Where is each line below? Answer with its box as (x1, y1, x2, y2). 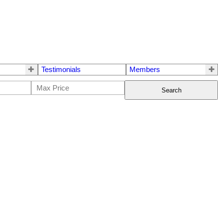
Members (129, 66, 161, 73)
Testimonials (41, 66, 81, 73)
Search (161, 86, 182, 94)
